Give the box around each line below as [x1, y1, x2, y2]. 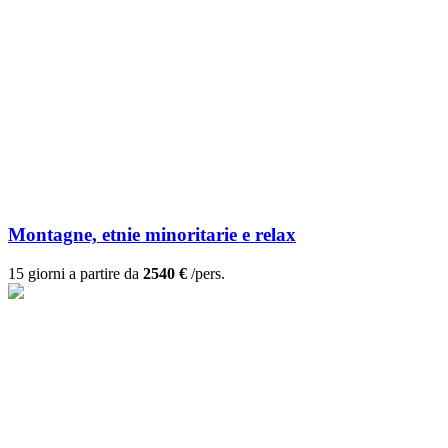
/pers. [187, 265, 225, 283]
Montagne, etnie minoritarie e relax [8, 224, 296, 246]
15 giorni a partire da [8, 265, 143, 283]
